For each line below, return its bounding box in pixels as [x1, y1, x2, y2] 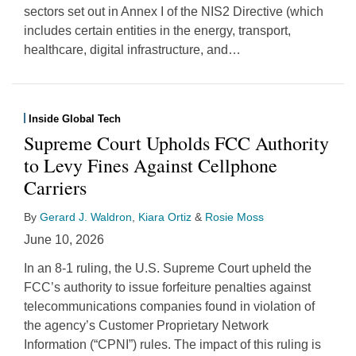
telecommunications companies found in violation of [24, 299, 315, 313]
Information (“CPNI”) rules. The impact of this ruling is [24, 337, 321, 351]
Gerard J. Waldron [40, 210, 132, 223]
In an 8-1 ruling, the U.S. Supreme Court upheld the [24, 261, 311, 275]
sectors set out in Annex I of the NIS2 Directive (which [24, 4, 323, 18]
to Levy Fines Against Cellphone [24, 152, 277, 178]
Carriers [24, 174, 87, 200]
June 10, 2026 [24, 232, 104, 246]
